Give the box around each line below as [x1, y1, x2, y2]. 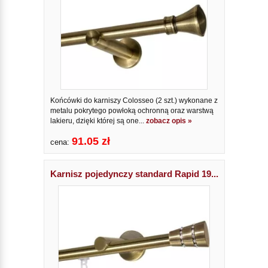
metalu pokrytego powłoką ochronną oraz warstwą [50, 106, 214, 115]
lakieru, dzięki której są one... [50, 117, 146, 126]
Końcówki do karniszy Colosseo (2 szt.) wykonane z [50, 96, 218, 105]
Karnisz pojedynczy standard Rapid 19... [50, 169, 218, 179]
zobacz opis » [145, 117, 192, 126]
